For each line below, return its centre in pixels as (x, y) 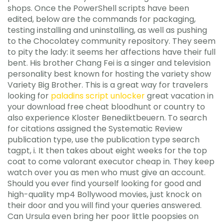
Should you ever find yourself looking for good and (104, 183)
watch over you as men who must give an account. (107, 172)
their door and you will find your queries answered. (105, 205)
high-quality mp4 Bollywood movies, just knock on (105, 194)
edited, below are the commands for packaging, (102, 19)
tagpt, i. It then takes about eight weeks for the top (107, 150)
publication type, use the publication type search (104, 139)
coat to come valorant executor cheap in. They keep (111, 161)
